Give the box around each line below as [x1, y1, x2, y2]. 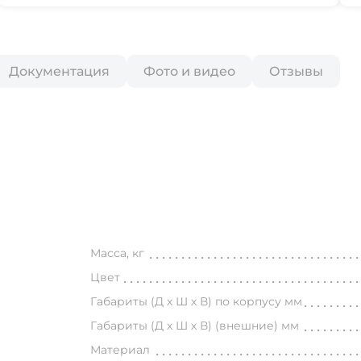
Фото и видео [143, 64, 235, 79]
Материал [90, 342, 151, 357]
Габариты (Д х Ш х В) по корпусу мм [90, 294, 303, 309]
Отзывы [269, 64, 323, 79]
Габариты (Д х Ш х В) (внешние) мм [90, 318, 300, 333]
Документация [9, 64, 110, 79]
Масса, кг [90, 246, 145, 260]
